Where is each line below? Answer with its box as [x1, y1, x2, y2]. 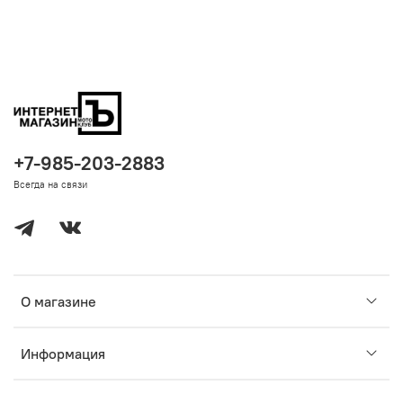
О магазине [21, 292, 96, 311]
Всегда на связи [13, 178, 87, 192]
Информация [21, 345, 105, 363]
